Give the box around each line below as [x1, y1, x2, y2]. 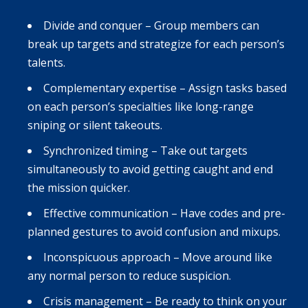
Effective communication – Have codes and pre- [43, 205, 285, 221]
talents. [27, 54, 65, 70]
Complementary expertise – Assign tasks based [43, 80, 287, 96]
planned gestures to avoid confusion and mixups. [27, 223, 280, 239]
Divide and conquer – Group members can [43, 17, 259, 33]
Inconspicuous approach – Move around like [43, 249, 272, 265]
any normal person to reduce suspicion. [27, 267, 231, 283]
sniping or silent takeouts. [27, 117, 162, 133]
